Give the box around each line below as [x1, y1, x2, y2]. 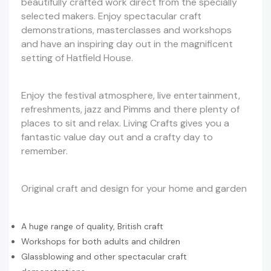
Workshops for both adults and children [21, 236, 180, 247]
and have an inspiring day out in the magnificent [21, 38, 233, 51]
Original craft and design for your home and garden [21, 182, 247, 195]
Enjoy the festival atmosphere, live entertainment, [21, 89, 240, 102]
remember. [21, 145, 68, 158]
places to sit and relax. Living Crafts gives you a [21, 117, 229, 130]
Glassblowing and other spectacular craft [21, 251, 187, 263]
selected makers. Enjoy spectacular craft [21, 10, 201, 23]
